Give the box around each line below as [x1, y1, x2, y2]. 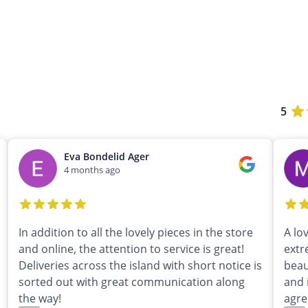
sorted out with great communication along [18, 274, 245, 290]
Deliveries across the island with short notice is [18, 258, 262, 274]
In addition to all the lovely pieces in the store [18, 225, 253, 241]
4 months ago [63, 164, 120, 177]
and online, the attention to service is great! [18, 241, 244, 257]
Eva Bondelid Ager [63, 150, 149, 164]
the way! [18, 291, 61, 307]
